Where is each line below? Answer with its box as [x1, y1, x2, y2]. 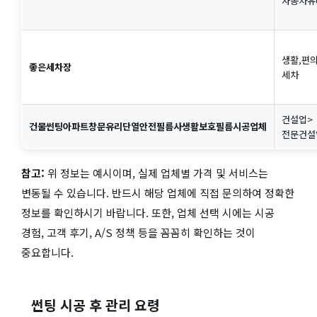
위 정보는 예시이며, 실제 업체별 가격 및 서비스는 [45, 166, 268, 181]
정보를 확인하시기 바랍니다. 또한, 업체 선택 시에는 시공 [21, 205, 275, 221]
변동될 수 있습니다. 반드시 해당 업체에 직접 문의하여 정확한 [21, 185, 294, 201]
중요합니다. [21, 245, 74, 260]
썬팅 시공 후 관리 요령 [31, 295, 161, 316]
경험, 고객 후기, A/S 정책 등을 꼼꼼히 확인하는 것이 [21, 225, 255, 241]
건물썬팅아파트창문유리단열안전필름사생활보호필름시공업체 [29, 120, 267, 134]
